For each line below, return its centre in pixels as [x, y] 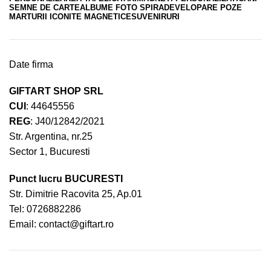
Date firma [31, 64]
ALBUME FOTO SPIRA [122, 7]
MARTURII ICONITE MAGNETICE [70, 16]
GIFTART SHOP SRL [56, 91]
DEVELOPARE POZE [203, 7]
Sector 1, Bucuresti [50, 151]
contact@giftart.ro [76, 224]
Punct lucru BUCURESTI [66, 178]
